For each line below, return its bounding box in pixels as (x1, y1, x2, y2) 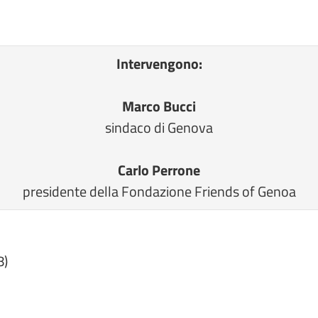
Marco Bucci (122, 95, 196, 117)
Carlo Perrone (118, 159, 200, 181)
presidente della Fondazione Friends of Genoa (22, 180, 296, 202)
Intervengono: (116, 53, 202, 75)
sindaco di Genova (105, 116, 213, 138)
